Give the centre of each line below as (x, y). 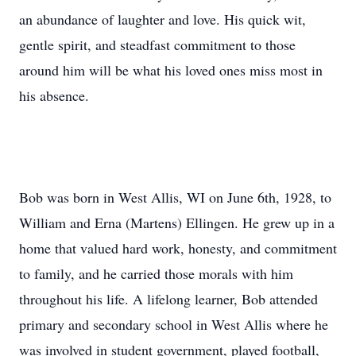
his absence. (54, 95)
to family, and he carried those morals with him (156, 273)
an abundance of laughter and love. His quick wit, (163, 19)
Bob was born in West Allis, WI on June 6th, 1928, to (175, 197)
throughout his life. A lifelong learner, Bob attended (168, 299)
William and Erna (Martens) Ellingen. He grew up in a (177, 222)
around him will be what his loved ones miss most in (171, 70)
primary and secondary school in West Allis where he (174, 324)
